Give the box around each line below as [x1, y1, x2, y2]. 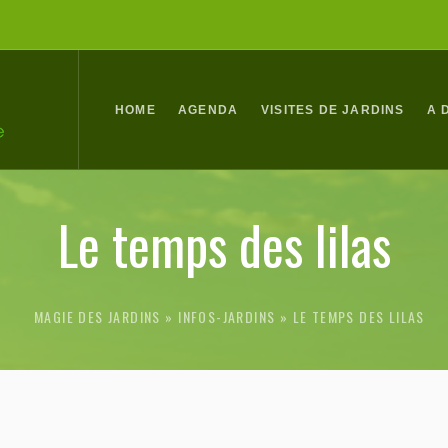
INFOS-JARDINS [178, 305, 276, 327]
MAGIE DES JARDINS [34, 305, 161, 327]
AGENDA [178, 102, 239, 117]
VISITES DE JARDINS [261, 102, 405, 117]
